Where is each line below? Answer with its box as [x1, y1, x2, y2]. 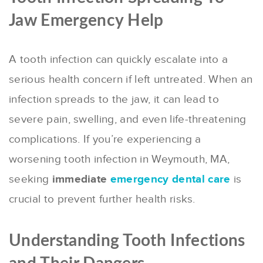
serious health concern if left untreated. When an [9, 73, 253, 87]
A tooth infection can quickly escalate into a [9, 53, 228, 67]
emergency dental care [110, 173, 231, 187]
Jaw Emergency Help [9, 12, 164, 29]
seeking [9, 173, 52, 187]
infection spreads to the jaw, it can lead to [9, 93, 220, 107]
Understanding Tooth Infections [9, 232, 245, 249]
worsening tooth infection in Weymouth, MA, [9, 153, 230, 167]
